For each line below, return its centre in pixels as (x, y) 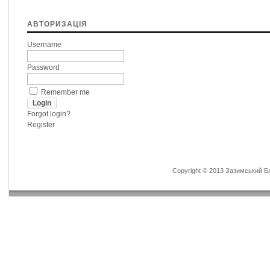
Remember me (65, 92)
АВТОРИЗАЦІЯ (57, 24)
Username (44, 45)
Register (41, 125)
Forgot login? (49, 114)
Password (43, 67)
